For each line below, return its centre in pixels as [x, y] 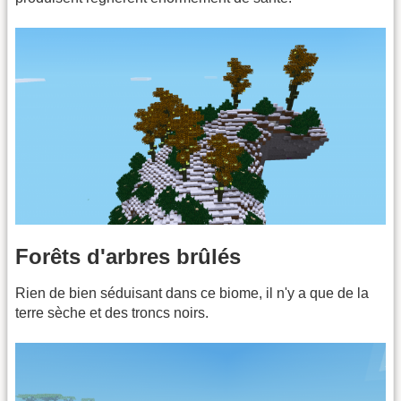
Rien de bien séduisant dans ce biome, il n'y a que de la [192, 293]
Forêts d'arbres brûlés [128, 256]
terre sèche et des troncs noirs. [112, 312]
